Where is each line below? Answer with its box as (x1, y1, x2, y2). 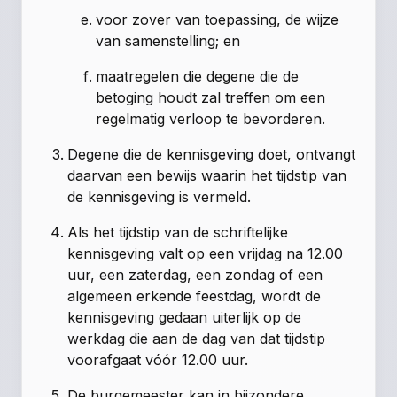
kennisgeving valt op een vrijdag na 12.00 (67, 244, 344, 262)
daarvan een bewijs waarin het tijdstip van (67, 166, 347, 184)
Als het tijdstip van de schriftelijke (67, 222, 289, 241)
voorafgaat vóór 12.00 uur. (67, 350, 249, 369)
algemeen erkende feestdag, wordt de (67, 286, 322, 305)
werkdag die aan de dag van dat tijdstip (67, 329, 326, 347)
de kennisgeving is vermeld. (67, 187, 252, 206)
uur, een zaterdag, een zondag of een (67, 265, 323, 284)
